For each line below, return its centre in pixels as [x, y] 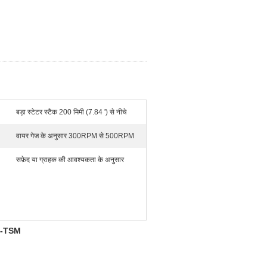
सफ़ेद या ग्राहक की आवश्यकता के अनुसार [70, 160]
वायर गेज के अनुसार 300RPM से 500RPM [75, 136]
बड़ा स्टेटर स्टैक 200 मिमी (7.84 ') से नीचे [71, 112]
